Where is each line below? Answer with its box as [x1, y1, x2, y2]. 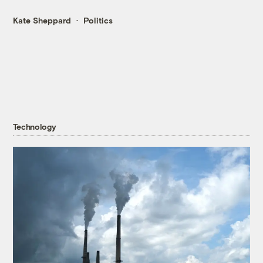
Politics [83, 15, 113, 26]
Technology [13, 122, 56, 132]
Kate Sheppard [13, 15, 72, 26]
